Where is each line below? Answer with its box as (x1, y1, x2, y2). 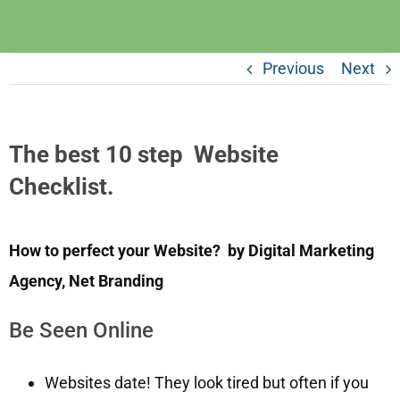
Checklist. (9, 173, 120, 201)
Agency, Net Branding (9, 271, 163, 290)
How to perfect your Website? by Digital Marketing (9, 240, 374, 260)
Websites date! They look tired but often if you (45, 372, 369, 392)
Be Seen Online (9, 317, 154, 343)
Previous (262, 59, 324, 79)
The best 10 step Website (9, 141, 279, 169)
